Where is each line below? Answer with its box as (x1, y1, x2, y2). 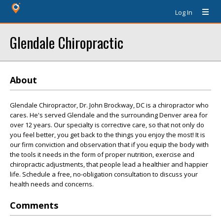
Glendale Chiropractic (10, 32, 123, 53)
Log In (175, 8, 192, 17)
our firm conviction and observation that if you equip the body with (10, 140, 209, 149)
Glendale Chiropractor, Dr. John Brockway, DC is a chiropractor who (10, 101, 209, 110)
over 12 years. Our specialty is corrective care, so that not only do (10, 120, 204, 129)
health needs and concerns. (10, 180, 94, 188)
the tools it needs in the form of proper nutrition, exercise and (10, 150, 194, 159)
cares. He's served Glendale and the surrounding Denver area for (10, 110, 208, 119)
